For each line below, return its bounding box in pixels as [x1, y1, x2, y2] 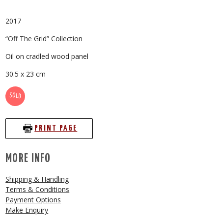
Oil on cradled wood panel [5, 51, 89, 61]
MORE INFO [5, 152, 51, 165]
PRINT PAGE [34, 124, 78, 133]
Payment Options [5, 194, 61, 204]
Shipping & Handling [5, 174, 69, 184]
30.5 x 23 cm [5, 69, 46, 79]
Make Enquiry [5, 205, 49, 215]
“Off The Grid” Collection [5, 33, 83, 43]
